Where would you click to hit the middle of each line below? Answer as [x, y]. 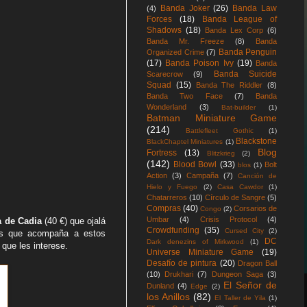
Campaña [202, 175]
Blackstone [257, 141]
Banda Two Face [185, 96]
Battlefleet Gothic [220, 131]
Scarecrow [165, 74]
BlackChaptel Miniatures [185, 142]
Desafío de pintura [182, 263]
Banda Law [255, 8]
